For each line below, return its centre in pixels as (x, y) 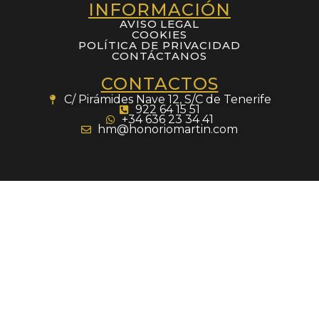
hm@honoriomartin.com (167, 129)
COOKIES (159, 34)
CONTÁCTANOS (159, 56)
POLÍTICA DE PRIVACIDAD (159, 45)
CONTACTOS (159, 83)
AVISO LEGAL (159, 23)
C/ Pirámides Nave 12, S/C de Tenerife (167, 99)
